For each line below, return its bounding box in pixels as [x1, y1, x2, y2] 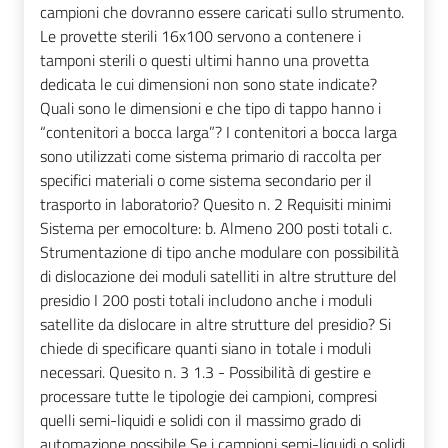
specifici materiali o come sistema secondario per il [40, 168, 372, 193]
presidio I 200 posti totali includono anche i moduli [40, 288, 372, 313]
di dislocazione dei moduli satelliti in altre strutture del [40, 264, 397, 289]
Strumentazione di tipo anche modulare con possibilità [40, 240, 399, 265]
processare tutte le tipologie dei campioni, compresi [40, 384, 377, 409]
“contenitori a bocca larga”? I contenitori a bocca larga [40, 120, 397, 145]
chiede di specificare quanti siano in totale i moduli [40, 336, 371, 361]
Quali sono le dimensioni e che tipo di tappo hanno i [40, 96, 381, 121]
